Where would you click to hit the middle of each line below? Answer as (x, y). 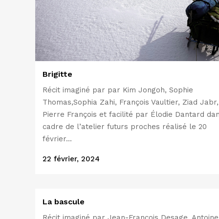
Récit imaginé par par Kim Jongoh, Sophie (118, 90)
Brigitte (57, 74)
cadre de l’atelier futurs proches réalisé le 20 (125, 126)
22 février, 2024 (71, 159)
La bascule (64, 202)
